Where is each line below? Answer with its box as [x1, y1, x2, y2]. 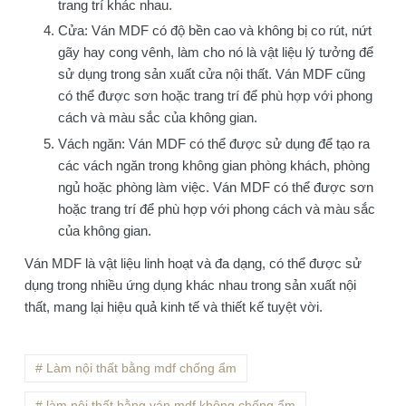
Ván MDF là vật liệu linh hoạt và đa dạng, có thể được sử [24, 255, 362, 271]
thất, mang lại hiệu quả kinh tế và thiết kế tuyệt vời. [24, 298, 323, 314]
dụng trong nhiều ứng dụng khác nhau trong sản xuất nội [24, 276, 356, 293]
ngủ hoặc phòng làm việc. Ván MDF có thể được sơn [58, 179, 374, 195]
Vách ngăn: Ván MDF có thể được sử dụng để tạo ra [58, 135, 371, 151]
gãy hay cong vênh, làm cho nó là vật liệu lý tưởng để [58, 44, 374, 61]
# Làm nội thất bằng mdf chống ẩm [34, 360, 237, 375]
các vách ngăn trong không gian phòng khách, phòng [58, 157, 371, 173]
